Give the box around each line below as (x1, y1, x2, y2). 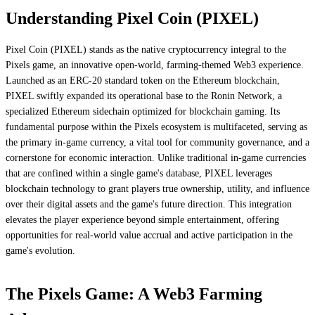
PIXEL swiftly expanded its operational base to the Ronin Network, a (6, 90, 282, 101)
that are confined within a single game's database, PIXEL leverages (6, 167, 272, 179)
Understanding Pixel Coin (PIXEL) (6, 8, 259, 27)
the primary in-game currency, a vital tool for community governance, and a (6, 136, 309, 148)
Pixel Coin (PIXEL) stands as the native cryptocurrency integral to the (6, 44, 286, 55)
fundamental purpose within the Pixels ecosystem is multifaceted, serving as (6, 121, 307, 132)
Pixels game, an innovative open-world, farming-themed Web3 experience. (6, 59, 304, 70)
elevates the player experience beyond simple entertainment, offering (6, 214, 279, 225)
